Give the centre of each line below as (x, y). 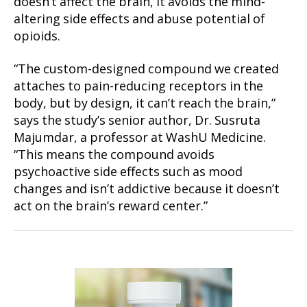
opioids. (37, 37)
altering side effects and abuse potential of (139, 20)
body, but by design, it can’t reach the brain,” (145, 103)
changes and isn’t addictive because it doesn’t (147, 189)
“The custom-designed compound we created (146, 69)
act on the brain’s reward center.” (111, 206)
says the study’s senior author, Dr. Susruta (137, 121)
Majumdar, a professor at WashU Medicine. (140, 138)
